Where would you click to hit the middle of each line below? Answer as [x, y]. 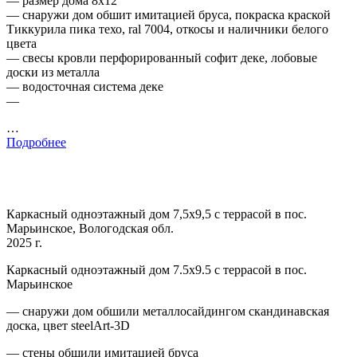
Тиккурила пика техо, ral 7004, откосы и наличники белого [167, 29]
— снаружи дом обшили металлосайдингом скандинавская [168, 311]
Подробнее [36, 142]
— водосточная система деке [85, 86]
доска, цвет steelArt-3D [68, 325]
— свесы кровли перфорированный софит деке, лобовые [162, 57]
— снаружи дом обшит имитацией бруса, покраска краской [169, 14]
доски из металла [53, 72]
